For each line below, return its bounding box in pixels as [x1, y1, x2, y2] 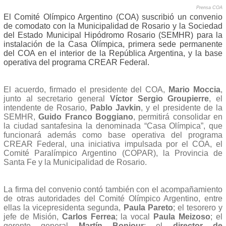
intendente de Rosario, [4, 103, 90, 112]
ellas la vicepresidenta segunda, [4, 203, 124, 212]
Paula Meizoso [153, 212, 211, 221]
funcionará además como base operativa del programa [4, 130, 222, 139]
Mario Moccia [168, 85, 220, 94]
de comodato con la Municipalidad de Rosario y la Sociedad [4, 21, 222, 30]
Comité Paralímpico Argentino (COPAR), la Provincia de [4, 148, 222, 157]
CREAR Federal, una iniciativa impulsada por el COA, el [4, 139, 222, 148]
